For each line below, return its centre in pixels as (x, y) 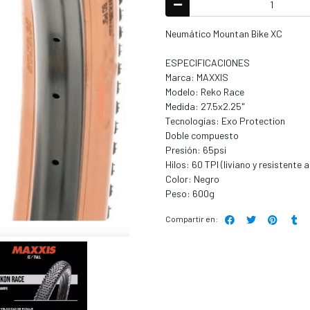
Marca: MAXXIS (197, 77)
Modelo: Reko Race (205, 91)
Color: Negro (192, 179)
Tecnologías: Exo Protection (225, 120)
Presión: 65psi (196, 149)
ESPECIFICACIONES (208, 62)
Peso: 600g (190, 193)
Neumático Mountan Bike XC (224, 33)
